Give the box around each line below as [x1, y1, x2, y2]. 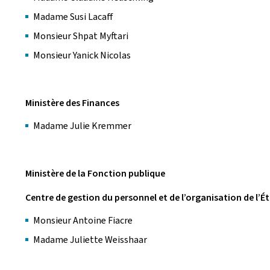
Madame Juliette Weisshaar [33, 233, 147, 246]
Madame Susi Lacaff [33, 10, 113, 23]
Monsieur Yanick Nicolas [33, 49, 133, 61]
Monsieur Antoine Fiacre [33, 214, 133, 227]
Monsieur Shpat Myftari [33, 30, 128, 42]
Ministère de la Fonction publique [25, 167, 165, 180]
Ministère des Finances [25, 96, 119, 109]
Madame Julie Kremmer [33, 119, 131, 132]
